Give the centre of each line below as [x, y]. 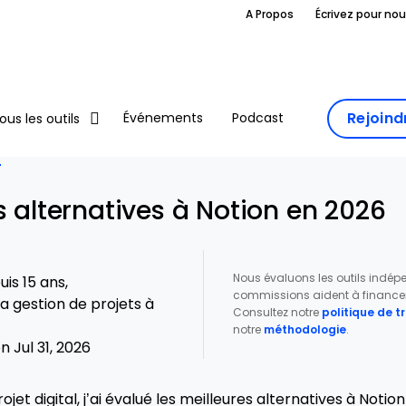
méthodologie [304, 330]
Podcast [258, 118]
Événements [163, 118]
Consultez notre [277, 313]
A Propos [270, 14]
